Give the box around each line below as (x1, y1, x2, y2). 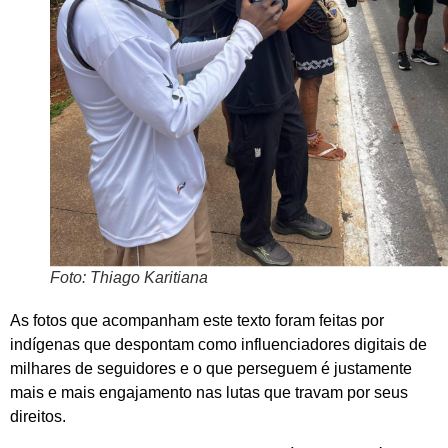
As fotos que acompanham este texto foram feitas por (10, 311, 384, 329)
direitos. (10, 407, 66, 425)
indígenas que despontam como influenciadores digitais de (10, 335, 427, 353)
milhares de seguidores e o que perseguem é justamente (10, 359, 412, 377)
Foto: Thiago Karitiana (50, 268, 208, 286)
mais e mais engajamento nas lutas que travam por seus (10, 383, 408, 401)
